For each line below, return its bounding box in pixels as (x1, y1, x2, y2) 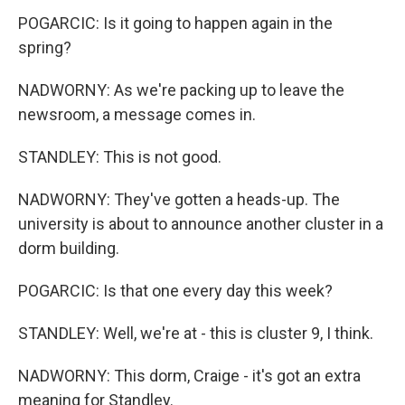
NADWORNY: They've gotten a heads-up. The (18, 190, 340, 209)
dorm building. (18, 239, 119, 258)
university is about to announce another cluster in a (18, 214, 383, 233)
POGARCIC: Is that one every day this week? (18, 281, 333, 300)
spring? (18, 38, 71, 57)
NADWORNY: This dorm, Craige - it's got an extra (18, 366, 361, 385)
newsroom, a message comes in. (18, 105, 256, 124)
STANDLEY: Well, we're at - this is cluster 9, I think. (18, 324, 373, 343)
